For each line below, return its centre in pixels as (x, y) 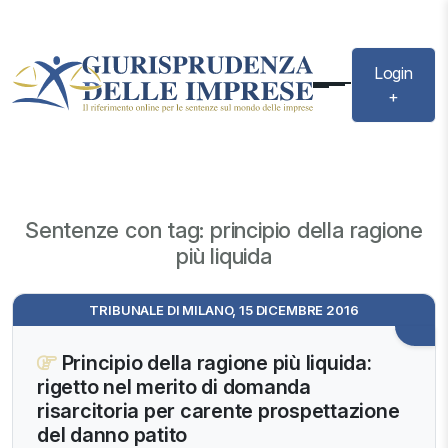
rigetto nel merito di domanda (174, 387)
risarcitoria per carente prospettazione (218, 411)
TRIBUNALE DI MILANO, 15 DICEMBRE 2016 (224, 310)
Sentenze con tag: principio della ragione (224, 230)
